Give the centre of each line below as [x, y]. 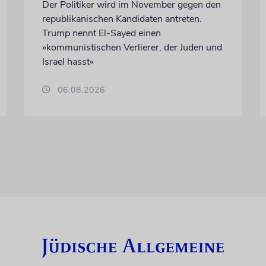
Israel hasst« [68, 61]
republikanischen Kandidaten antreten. [122, 19]
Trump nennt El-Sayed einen [101, 33]
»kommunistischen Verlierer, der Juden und [132, 47]
